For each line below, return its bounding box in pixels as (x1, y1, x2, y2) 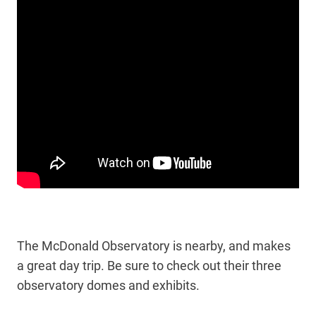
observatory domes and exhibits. (17, 278, 202, 293)
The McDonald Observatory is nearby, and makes (17, 238, 291, 254)
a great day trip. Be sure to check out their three (17, 258, 281, 274)
